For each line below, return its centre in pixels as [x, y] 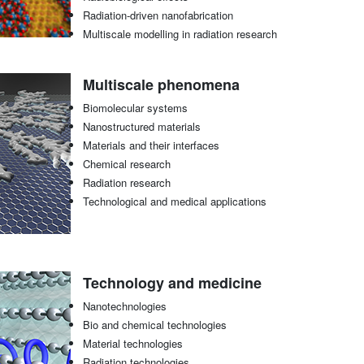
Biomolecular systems [135, 108]
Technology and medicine [172, 283]
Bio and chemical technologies [154, 325]
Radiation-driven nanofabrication [158, 15]
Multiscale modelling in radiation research [180, 34]
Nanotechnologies [124, 306]
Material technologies [132, 344]
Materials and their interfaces [151, 145]
